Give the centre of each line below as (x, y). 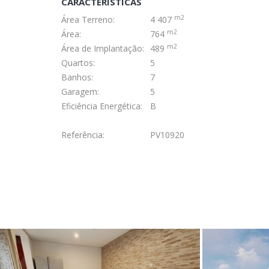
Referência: (83, 134)
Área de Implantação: (103, 48)
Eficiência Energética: (102, 106)
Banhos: (77, 77)
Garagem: (80, 91)
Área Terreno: (88, 19)
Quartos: (78, 62)
